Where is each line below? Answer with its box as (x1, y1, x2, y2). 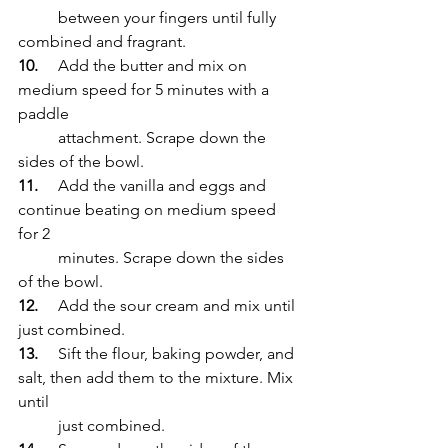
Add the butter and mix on (38, 55, 58, 75)
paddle (18, 103, 73, 123)
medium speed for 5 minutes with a (18, 79, 273, 99)
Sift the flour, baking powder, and (38, 343, 58, 363)
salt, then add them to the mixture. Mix (18, 367, 297, 387)
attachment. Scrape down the (18, 127, 58, 147)
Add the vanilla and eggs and (38, 175, 58, 195)
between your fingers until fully (18, 7, 58, 27)
